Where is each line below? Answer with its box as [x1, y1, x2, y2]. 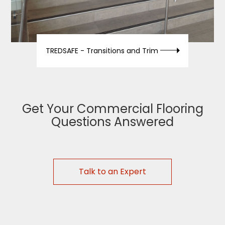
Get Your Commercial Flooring [22, 100, 203, 117]
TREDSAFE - [45, 46, 86, 56]
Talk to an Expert [79, 166, 146, 177]
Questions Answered [51, 114, 174, 130]
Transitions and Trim [86, 46, 158, 56]
